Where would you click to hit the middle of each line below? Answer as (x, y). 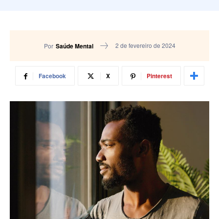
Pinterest (159, 76)
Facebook (52, 76)
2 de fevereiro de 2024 (145, 45)
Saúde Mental (74, 46)
